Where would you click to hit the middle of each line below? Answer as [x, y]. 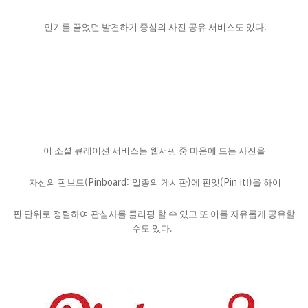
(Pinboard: [108, 181]
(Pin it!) [236, 181]
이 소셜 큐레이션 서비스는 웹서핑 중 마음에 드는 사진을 [154, 151]
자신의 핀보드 [56, 182]
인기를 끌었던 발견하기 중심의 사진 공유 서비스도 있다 [153, 27]
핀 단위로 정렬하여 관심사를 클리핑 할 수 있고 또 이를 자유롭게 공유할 [154, 214]
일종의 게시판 [160, 182]
